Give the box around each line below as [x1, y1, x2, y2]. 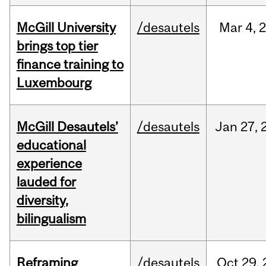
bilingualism [16, 211, 86, 227]
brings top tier [16, 38, 98, 54]
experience [16, 156, 82, 172]
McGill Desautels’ [16, 119, 118, 135]
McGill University [16, 20, 116, 36]
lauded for [16, 174, 76, 190]
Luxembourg [16, 75, 91, 91]
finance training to [16, 56, 123, 72]
